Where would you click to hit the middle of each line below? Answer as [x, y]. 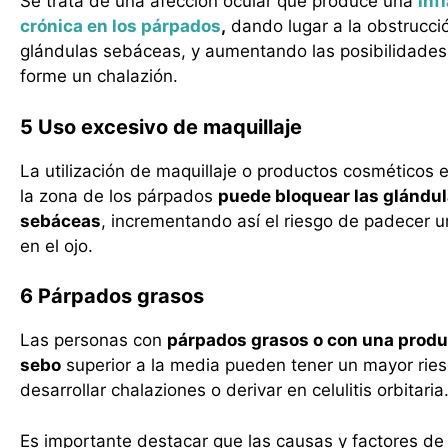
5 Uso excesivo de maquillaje [161, 126]
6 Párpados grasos [112, 296]
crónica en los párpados [120, 26]
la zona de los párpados [119, 195]
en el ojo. [56, 245]
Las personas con [93, 340]
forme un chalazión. [99, 76]
